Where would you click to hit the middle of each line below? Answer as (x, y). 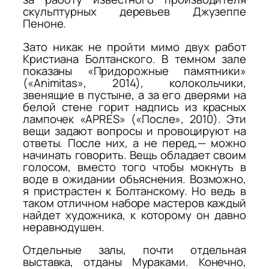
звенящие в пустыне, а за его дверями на (134, 95)
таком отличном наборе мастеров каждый (134, 203)
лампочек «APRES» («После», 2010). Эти (134, 119)
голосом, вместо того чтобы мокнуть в (134, 167)
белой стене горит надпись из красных (134, 107)
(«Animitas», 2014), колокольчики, (134, 83)
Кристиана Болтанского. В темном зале (134, 59)
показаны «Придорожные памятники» (134, 71)
